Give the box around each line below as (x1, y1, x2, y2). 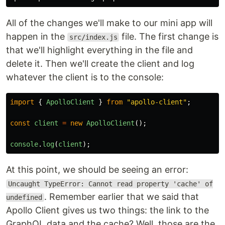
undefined (6, 193, 42, 201)
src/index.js (69, 33, 118, 41)
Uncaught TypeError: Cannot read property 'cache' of (8, 180, 213, 188)
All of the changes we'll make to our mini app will (6, 18, 212, 28)
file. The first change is (119, 31, 219, 42)
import (10, 98, 34, 106)
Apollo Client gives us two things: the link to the (6, 205, 209, 215)
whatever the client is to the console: (6, 72, 164, 82)
